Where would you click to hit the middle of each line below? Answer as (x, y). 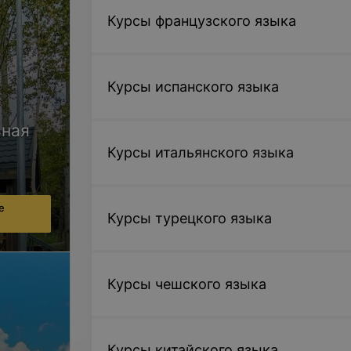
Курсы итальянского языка (200, 152)
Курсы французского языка (201, 21)
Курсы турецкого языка (189, 218)
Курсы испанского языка (193, 87)
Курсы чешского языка (186, 284)
